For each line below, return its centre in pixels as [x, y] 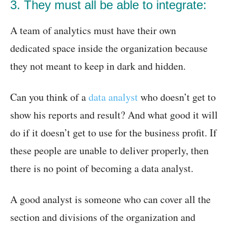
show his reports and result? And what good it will [114, 115]
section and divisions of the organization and [103, 217]
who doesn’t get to [177, 97]
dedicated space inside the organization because [109, 48]
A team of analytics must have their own [93, 30]
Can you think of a [49, 97]
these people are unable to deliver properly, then [109, 150]
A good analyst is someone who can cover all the [110, 199]
